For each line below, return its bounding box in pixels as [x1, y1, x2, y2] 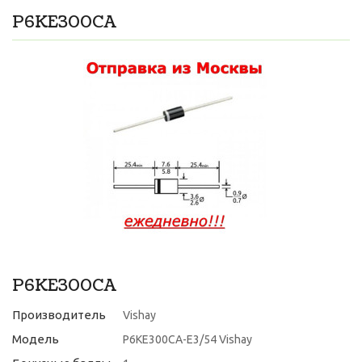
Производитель [12, 308, 106, 322]
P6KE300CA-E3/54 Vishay [123, 333, 252, 346]
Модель [12, 332, 59, 346]
